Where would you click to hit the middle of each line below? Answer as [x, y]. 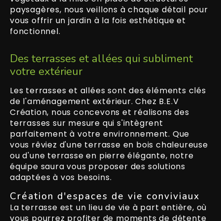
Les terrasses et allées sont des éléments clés [108, 90]
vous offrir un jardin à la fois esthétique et [98, 20]
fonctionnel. [35, 31]
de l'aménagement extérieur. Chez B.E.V [94, 101]
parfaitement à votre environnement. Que [100, 134]
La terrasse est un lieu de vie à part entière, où [109, 207]
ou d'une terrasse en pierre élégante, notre [102, 155]
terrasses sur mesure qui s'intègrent [87, 123]
